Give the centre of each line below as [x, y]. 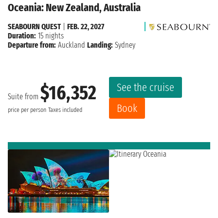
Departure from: [32, 45]
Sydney [124, 45]
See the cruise [145, 87]
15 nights [50, 36]
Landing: [100, 45]
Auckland [72, 45]
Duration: [22, 36]
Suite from [24, 97]
